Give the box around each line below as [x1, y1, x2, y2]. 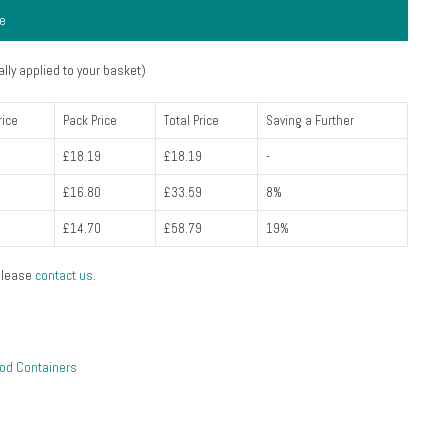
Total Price [163, 111, 219, 129]
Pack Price [62, 111, 117, 129]
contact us [34, 267, 93, 285]
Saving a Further [265, 111, 354, 129]
